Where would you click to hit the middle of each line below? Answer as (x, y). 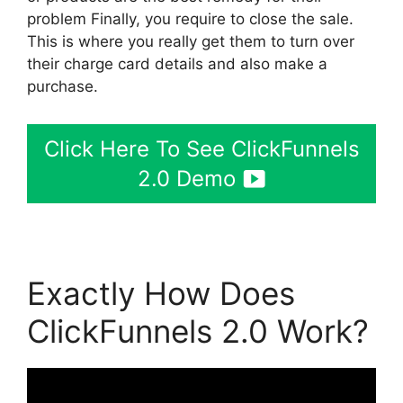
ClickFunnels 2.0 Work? (198, 331)
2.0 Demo (186, 178)
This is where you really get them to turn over (191, 42)
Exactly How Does (161, 293)
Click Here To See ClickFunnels (201, 148)
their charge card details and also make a (177, 64)
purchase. (63, 87)
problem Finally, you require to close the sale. (190, 19)
